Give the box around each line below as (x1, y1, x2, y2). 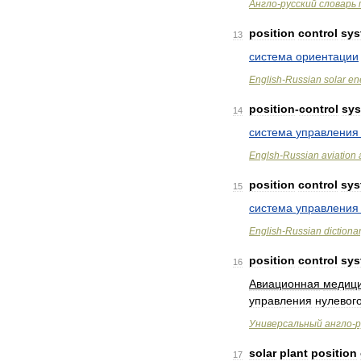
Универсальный (249, 318, 322, 330)
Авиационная (249, 277, 320, 290)
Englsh (249, 150, 280, 161)
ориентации (296, 50, 359, 63)
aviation (322, 150, 356, 161)
